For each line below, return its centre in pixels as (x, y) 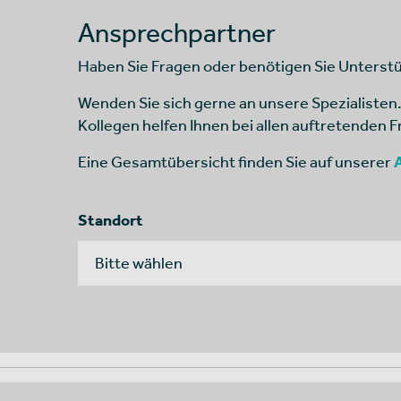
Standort (111, 220)
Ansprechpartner (177, 31)
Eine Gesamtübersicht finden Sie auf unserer (236, 161)
